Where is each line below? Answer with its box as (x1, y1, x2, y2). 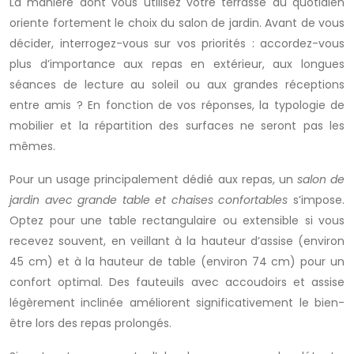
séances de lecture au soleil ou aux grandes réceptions (9, 77, 345, 92)
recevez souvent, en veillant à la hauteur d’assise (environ (9, 233, 345, 249)
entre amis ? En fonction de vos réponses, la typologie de (9, 97, 345, 113)
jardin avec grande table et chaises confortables (9, 192, 288, 208)
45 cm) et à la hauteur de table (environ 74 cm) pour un (9, 254, 345, 269)
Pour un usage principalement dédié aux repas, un (9, 171, 297, 187)
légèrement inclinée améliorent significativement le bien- (9, 295, 345, 311)
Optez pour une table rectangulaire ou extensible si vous (9, 213, 345, 228)
